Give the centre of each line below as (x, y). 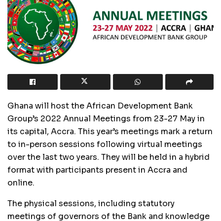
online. (21, 183)
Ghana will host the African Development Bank (100, 106)
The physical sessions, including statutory (91, 203)
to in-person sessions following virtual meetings (105, 144)
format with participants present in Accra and (97, 170)
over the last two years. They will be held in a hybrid (109, 157)
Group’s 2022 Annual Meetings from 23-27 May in (106, 118)
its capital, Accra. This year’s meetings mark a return (110, 131)
